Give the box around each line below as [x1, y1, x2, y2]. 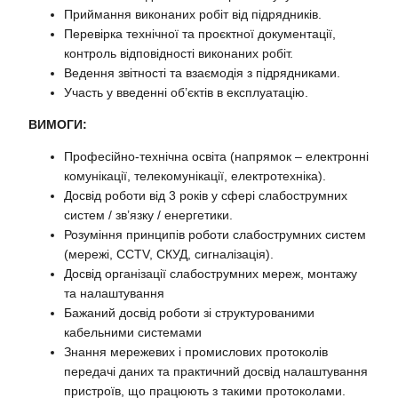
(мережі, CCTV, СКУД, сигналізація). [64, 246, 275, 261]
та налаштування [64, 285, 165, 300]
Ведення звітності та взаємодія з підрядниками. [64, 65, 341, 80]
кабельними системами [64, 324, 203, 339]
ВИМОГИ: [28, 116, 88, 131]
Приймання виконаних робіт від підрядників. [64, 6, 322, 21]
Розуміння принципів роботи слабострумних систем [64, 227, 367, 242]
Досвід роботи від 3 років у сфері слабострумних [64, 187, 348, 203]
